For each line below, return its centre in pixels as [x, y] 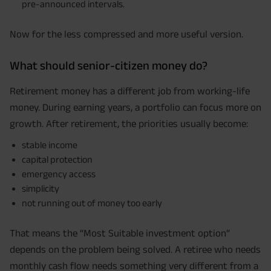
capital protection [57, 160]
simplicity [41, 189]
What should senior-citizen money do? [109, 66]
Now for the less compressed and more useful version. [126, 34]
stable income [50, 145]
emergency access [59, 174]
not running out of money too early [92, 203]
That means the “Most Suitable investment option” [120, 233]
